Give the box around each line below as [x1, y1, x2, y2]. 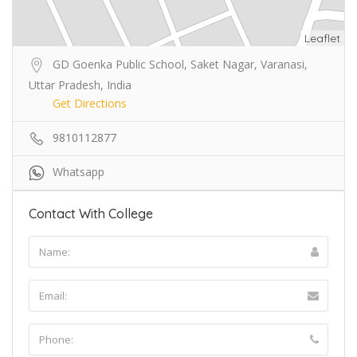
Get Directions [53, 95, 127, 111]
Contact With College [29, 205, 153, 222]
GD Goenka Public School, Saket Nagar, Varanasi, [53, 56, 308, 72]
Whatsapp [53, 163, 104, 179]
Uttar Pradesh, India [29, 76, 131, 92]
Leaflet [304, 30, 340, 45]
